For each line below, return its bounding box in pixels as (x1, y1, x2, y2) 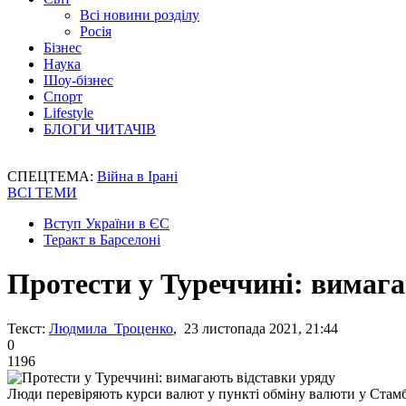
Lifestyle (43, 105, 93, 121)
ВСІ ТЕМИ (7, 185, 77, 200)
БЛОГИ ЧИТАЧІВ (43, 121, 156, 137)
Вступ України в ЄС (43, 216, 169, 231)
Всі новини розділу (80, 7, 199, 23)
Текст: (7, 320, 45, 336)
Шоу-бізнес (43, 72, 113, 88)
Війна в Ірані (97, 169, 178, 184)
